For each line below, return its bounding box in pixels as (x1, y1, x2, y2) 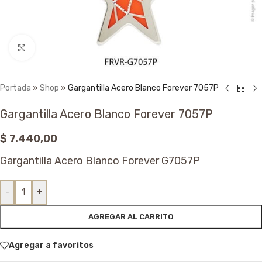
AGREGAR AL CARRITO (88, 212, 174, 221)
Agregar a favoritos (9, 240, 94, 250)
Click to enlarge (35, 43, 96, 52)
